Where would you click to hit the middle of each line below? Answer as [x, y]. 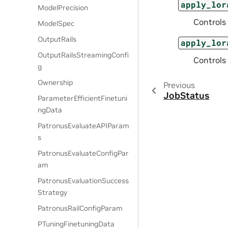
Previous [179, 85]
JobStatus [187, 95]
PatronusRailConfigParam [80, 208]
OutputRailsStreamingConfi [83, 55]
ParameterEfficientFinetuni [83, 98]
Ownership [55, 82]
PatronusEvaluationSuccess [83, 181]
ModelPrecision [63, 8]
